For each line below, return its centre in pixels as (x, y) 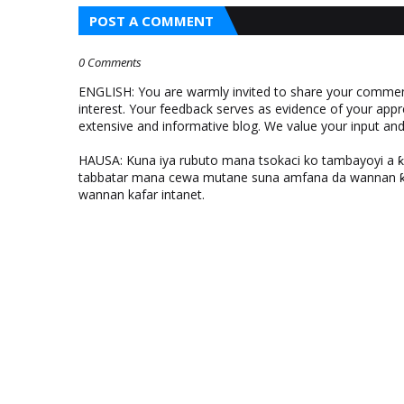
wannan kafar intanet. (142, 194)
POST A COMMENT (151, 21)
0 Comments (110, 62)
